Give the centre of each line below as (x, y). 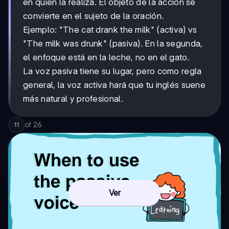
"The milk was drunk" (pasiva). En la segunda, (113, 43)
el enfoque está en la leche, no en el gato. (106, 57)
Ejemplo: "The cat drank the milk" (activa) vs (110, 29)
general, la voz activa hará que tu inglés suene (114, 85)
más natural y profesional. (73, 98)
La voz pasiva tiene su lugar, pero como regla (112, 71)
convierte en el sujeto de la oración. (94, 16)
